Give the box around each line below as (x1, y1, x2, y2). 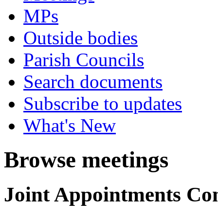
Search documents (23, 71, 163, 92)
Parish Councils (23, 49, 144, 70)
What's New (23, 115, 116, 136)
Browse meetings (4, 147, 168, 173)
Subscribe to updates (23, 93, 182, 114)
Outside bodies (23, 27, 138, 48)
